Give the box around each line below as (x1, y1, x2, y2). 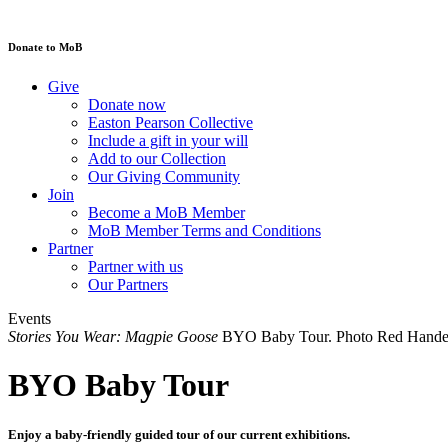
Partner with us (88, 257, 183, 275)
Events (8, 309, 51, 327)
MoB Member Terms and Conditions (88, 221, 321, 239)
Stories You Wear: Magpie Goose (8, 327, 218, 345)
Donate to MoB (8, 41, 82, 54)
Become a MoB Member (88, 203, 245, 221)
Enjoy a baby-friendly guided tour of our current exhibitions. (8, 426, 350, 442)
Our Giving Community (88, 167, 240, 185)
